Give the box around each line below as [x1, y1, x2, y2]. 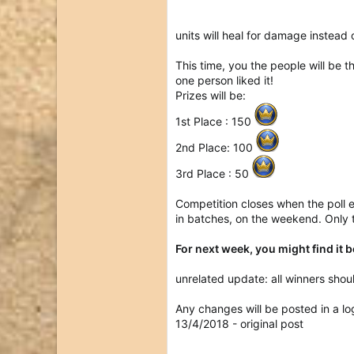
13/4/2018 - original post [175, 317, 303, 330]
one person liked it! [175, 73, 273, 87]
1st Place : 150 [175, 115, 254, 128]
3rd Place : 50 [175, 167, 252, 180]
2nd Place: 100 [175, 141, 256, 154]
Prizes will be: [175, 88, 246, 102]
